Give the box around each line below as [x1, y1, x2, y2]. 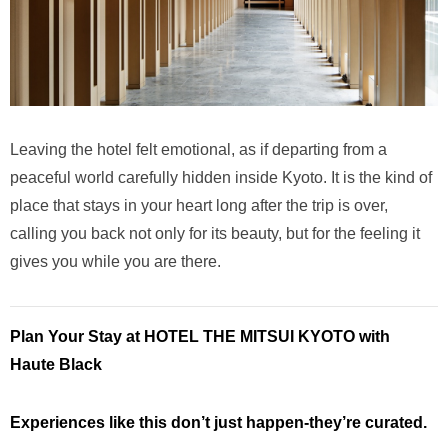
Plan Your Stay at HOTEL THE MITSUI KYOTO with [10, 328, 390, 346]
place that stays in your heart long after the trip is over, [10, 197, 388, 215]
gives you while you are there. [10, 253, 221, 271]
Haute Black [10, 356, 102, 374]
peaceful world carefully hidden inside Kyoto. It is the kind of [10, 169, 432, 187]
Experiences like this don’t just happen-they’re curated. [10, 414, 427, 432]
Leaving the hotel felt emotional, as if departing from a [10, 141, 387, 159]
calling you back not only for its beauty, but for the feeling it [10, 225, 420, 243]
